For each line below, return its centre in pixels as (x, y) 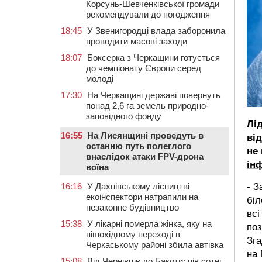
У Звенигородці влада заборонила (156, 31)
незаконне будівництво (132, 207)
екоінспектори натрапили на (142, 197)
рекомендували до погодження (148, 14)
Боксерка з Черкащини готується (154, 58)
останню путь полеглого (139, 146)
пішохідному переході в (133, 234)
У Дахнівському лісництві (138, 186)
